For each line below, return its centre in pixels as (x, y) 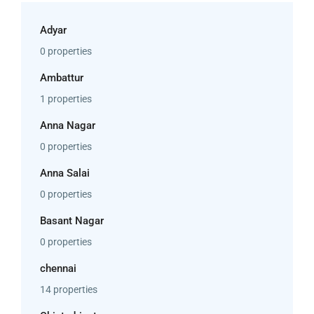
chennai (58, 268)
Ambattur (62, 77)
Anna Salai (65, 173)
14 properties (69, 289)
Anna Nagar (68, 125)
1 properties (66, 98)
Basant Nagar (72, 220)
